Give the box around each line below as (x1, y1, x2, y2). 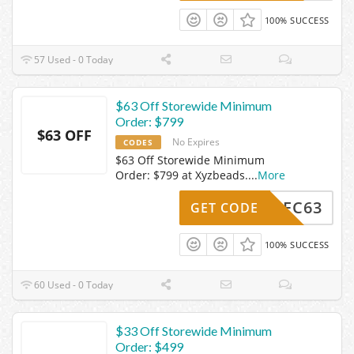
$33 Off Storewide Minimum (115, 322, 272, 338)
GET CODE (190, 199, 258, 217)
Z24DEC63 (241, 197, 322, 219)
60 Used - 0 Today (32, 277, 114, 292)
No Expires (172, 135, 220, 149)
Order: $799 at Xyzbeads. (115, 168, 248, 183)
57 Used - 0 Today (32, 53, 114, 67)
